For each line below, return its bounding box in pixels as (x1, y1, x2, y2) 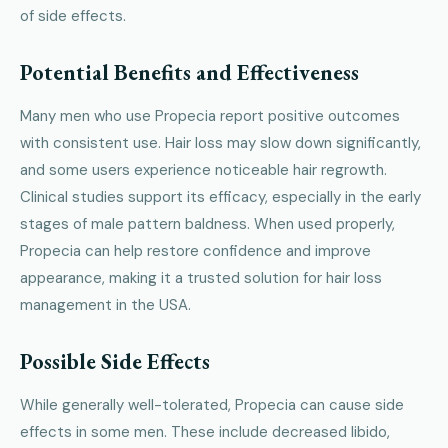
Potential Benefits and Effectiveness (20, 58, 359, 88)
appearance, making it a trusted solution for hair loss (20, 268, 382, 289)
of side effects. (20, 6, 126, 27)
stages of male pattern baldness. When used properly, (20, 214, 395, 235)
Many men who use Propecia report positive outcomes (20, 106, 400, 127)
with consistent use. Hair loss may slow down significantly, (20, 133, 421, 154)
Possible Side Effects (20, 347, 210, 377)
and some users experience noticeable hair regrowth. (20, 160, 387, 181)
